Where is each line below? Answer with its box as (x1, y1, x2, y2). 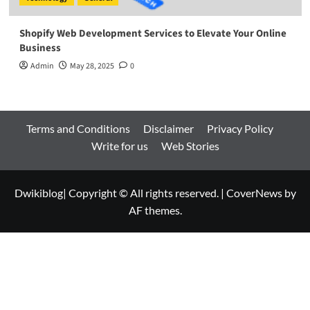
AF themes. (128, 203, 182, 217)
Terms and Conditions (26, 121, 130, 135)
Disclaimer (143, 121, 194, 135)
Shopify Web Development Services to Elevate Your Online (19, 26, 286, 41)
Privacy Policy (206, 121, 273, 135)
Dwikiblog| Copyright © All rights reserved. (14, 185, 221, 199)
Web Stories (161, 138, 219, 152)
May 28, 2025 (69, 60, 114, 72)
